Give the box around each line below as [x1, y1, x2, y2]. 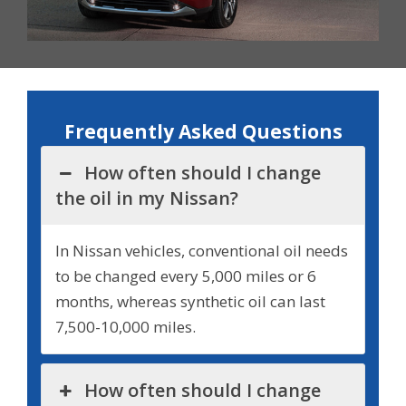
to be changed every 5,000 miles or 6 [55, 266, 316, 287]
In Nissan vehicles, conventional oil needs [55, 240, 348, 262]
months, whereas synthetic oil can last [55, 291, 325, 313]
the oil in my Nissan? [55, 186, 243, 211]
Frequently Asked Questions [63, 119, 343, 145]
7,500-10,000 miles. [55, 316, 196, 338]
